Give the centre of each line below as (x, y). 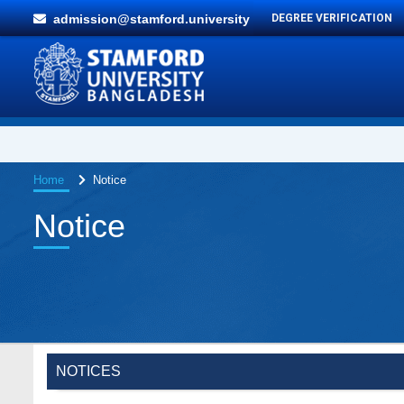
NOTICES (88, 371)
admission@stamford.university (148, 19)
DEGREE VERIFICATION (332, 18)
